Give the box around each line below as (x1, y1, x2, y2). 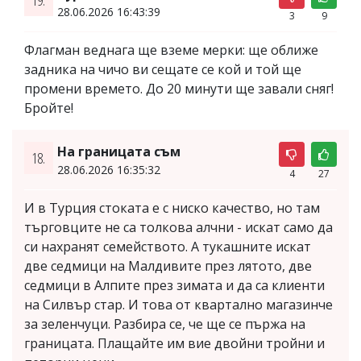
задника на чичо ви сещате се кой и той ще (24, 60, 301, 78)
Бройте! (24, 99, 73, 117)
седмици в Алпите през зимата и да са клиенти (24, 276, 325, 294)
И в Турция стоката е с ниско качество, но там (24, 199, 320, 217)
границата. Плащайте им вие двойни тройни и (24, 334, 325, 352)
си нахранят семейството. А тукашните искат (24, 238, 311, 255)
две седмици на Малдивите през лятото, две (24, 257, 312, 275)
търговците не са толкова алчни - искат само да (24, 218, 333, 236)
